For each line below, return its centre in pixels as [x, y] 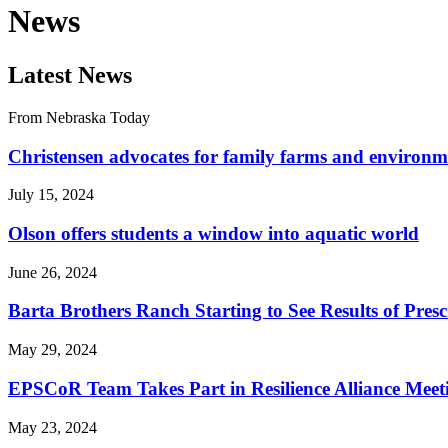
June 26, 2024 [52, 272]
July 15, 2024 [51, 195]
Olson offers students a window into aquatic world [213, 233]
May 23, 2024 [52, 427]
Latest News [70, 74]
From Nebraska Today [79, 117]
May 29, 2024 [52, 350]
